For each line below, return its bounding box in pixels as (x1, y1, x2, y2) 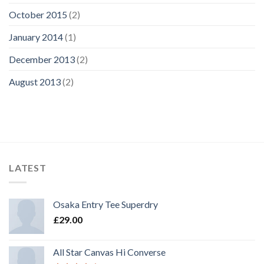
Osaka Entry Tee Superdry (53, 198, 158, 210)
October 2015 (9, 8, 67, 20)
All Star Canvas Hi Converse (53, 246, 166, 258)
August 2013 (9, 75, 61, 87)
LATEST (9, 161, 47, 173)
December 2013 (9, 53, 75, 65)
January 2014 (9, 31, 63, 42)
